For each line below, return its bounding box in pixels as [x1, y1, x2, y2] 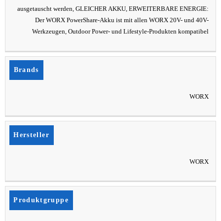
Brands [13, 66, 39, 74]
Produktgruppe [13, 196, 69, 204]
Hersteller [13, 131, 49, 139]
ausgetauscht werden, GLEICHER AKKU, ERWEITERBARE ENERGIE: [17, 5, 209, 13]
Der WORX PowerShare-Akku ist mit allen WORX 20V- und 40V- [35, 17, 209, 24]
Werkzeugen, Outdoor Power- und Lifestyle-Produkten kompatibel [32, 28, 209, 36]
